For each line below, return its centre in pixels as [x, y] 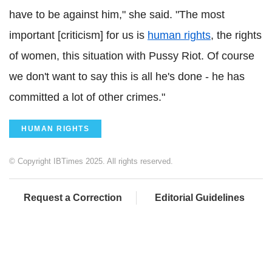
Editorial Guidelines [200, 198]
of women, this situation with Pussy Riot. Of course [132, 56]
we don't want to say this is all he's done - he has [127, 77]
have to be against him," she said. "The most [117, 15]
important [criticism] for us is [78, 36]
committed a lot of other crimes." [87, 97]
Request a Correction [73, 198]
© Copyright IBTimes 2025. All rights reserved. [91, 161]
